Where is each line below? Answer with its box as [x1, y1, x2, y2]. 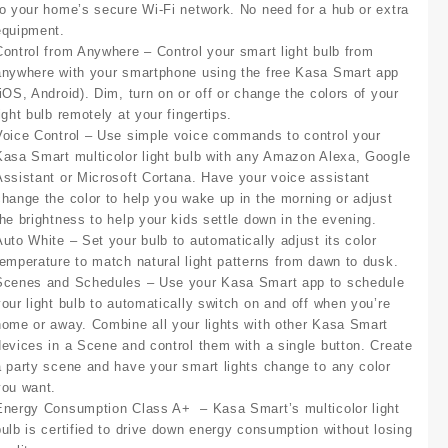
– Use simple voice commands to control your [84, 128, 381, 143]
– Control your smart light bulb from [144, 44, 374, 59]
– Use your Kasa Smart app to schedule [146, 275, 405, 290]
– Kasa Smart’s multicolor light [190, 401, 400, 416]
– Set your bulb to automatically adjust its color [69, 233, 377, 248]
